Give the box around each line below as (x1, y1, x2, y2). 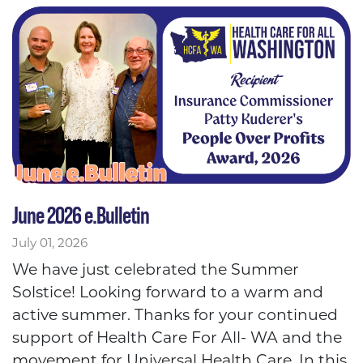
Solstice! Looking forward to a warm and (12, 283, 323, 302)
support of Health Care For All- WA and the (12, 328, 342, 348)
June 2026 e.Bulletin (12, 201, 149, 230)
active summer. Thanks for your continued (12, 305, 338, 325)
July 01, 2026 (12, 235, 88, 251)
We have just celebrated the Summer (12, 260, 299, 280)
